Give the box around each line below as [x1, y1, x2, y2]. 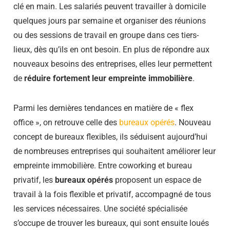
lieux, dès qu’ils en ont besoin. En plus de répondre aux [13, 44, 209, 54]
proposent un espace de [113, 175, 201, 185]
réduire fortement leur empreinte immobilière [24, 73, 193, 83]
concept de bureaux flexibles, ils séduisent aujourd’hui [13, 131, 207, 142]
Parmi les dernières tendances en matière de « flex [13, 103, 194, 113]
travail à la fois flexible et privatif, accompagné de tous [13, 189, 211, 199]
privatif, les [13, 175, 55, 185]
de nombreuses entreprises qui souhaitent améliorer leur [13, 146, 216, 156]
